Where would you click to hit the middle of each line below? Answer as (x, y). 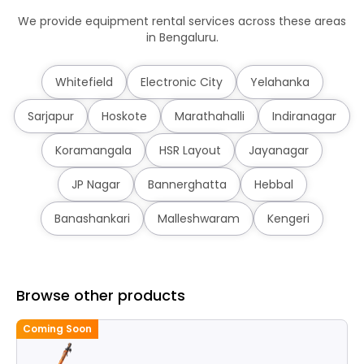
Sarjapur (51, 116)
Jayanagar (279, 150)
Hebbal (273, 184)
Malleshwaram (199, 218)
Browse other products (101, 295)
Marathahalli (210, 116)
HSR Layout (190, 150)
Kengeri (288, 218)
